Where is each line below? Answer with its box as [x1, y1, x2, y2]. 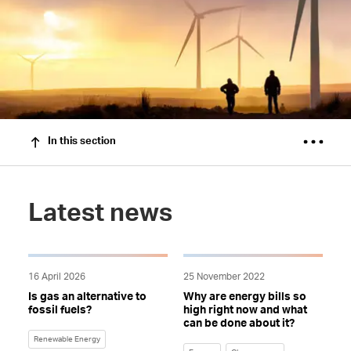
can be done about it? [183, 317, 295, 329]
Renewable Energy [33, 335, 100, 343]
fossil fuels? [27, 304, 92, 316]
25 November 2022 [183, 271, 265, 281]
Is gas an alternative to [27, 291, 147, 302]
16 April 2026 [27, 271, 85, 281]
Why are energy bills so [183, 291, 306, 302]
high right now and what [183, 304, 307, 316]
